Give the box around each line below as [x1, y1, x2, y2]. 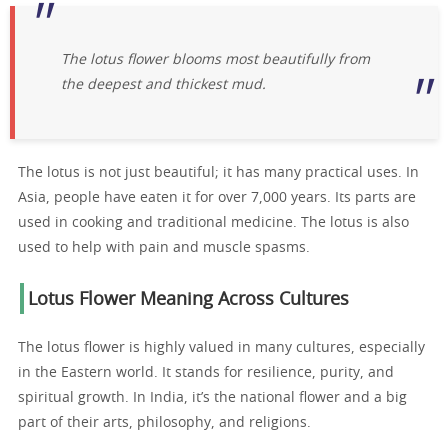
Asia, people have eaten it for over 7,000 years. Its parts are [18, 190, 416, 205]
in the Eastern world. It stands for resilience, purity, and [18, 365, 394, 380]
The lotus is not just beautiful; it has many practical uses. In [18, 165, 419, 180]
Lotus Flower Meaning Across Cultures [28, 290, 349, 309]
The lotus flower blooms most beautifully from [61, 52, 371, 67]
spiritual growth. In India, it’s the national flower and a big [18, 390, 407, 405]
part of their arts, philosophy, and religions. [18, 415, 311, 430]
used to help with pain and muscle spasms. [18, 240, 310, 255]
